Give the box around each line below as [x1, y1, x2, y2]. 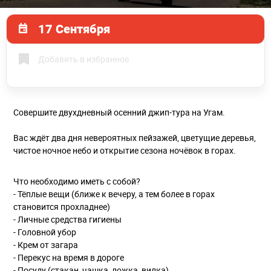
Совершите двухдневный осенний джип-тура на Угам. [13, 106, 225, 118]
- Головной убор [13, 226, 76, 238]
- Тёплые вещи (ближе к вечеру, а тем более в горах [13, 188, 215, 200]
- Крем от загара [13, 238, 78, 250]
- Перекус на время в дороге [13, 251, 124, 263]
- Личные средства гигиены [13, 213, 122, 225]
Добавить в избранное [38, 53, 129, 65]
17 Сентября [38, 20, 111, 37]
